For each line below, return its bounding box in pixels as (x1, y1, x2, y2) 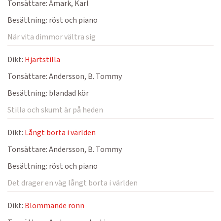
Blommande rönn (25, 200, 84, 211)
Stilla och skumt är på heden (7, 105, 103, 115)
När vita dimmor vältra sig (7, 32, 96, 42)
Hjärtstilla (25, 54, 60, 65)
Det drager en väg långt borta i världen (7, 178, 138, 188)
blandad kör (47, 88, 89, 99)
